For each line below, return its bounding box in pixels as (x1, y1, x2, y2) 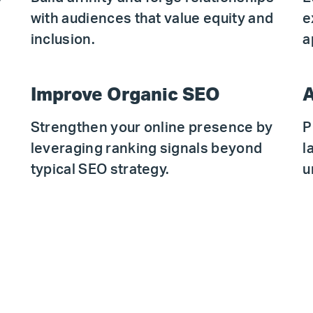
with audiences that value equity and (30, 12, 274, 26)
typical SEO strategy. (30, 163, 170, 177)
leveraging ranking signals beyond (30, 142, 263, 156)
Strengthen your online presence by (30, 121, 273, 135)
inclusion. (30, 33, 95, 47)
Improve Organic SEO (30, 86, 220, 104)
